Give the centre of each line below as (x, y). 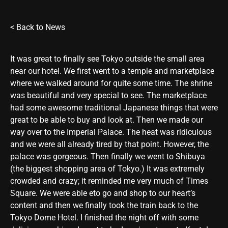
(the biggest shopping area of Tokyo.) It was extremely (107, 169)
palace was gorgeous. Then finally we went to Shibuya (108, 157)
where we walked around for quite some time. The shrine (111, 83)
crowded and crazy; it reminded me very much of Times (109, 181)
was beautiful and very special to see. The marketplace (108, 96)
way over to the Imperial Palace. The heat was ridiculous (111, 132)
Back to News (41, 27)
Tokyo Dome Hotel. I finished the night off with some (104, 218)
